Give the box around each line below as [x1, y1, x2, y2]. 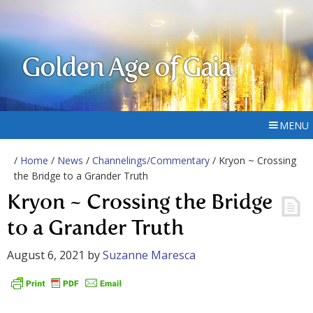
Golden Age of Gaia [22, 56, 231, 82]
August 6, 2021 [7, 247, 85, 263]
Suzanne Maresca [103, 247, 196, 263]
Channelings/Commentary [92, 154, 210, 167]
